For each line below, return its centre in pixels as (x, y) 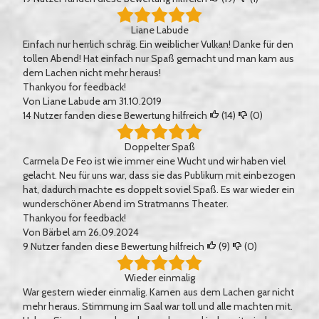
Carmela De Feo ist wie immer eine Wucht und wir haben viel (154, 161)
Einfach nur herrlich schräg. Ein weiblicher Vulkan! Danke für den (158, 44)
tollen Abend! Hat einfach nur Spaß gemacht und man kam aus (158, 58)
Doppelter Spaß (159, 147)
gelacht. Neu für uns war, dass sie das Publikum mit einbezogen (159, 175)
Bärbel (57, 232)
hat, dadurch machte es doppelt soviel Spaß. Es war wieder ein (159, 189)
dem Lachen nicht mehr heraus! (92, 73)
